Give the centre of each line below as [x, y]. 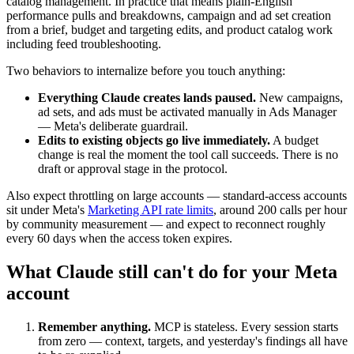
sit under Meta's [47, 210]
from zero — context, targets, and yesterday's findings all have [193, 341]
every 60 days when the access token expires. [119, 239]
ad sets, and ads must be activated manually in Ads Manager [187, 112]
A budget [294, 141]
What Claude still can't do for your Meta [172, 272]
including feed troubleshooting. [84, 44]
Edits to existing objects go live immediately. [154, 141]
